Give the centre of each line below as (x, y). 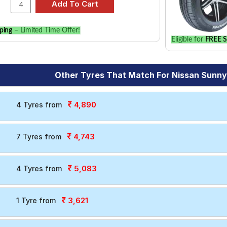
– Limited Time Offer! (46, 30)
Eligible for (188, 39)
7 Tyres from (39, 137)
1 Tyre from (36, 200)
